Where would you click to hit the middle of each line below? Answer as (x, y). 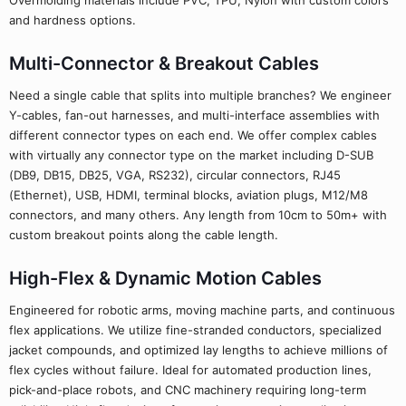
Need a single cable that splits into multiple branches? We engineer (200, 95)
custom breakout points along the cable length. (144, 235)
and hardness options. (72, 20)
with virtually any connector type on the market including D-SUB (191, 155)
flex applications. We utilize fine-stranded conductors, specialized (195, 330)
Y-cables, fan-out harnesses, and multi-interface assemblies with (194, 115)
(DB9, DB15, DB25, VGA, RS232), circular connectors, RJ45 (175, 175)
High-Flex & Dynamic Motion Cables (165, 278)
